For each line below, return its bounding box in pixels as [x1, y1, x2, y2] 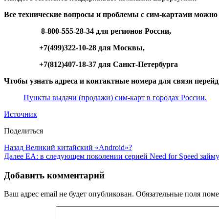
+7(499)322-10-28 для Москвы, [4, 43, 145, 52]
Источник [4, 109, 37, 118]
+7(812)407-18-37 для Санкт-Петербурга [4, 60, 178, 68]
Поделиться [4, 126, 43, 135]
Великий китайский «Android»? [23, 143, 132, 152]
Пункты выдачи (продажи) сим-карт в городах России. [23, 93, 207, 102]
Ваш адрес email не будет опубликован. [4, 190, 134, 198]
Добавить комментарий [4, 170, 105, 180]
